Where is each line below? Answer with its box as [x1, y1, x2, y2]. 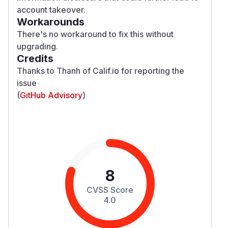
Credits [17, 52, 53, 65]
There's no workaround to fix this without [17, 28, 174, 39]
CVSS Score [87, 184, 133, 195]
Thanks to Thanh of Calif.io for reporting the [17, 65, 184, 76]
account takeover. [17, 4, 85, 15]
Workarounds [17, 15, 84, 28]
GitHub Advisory [20, 90, 82, 100]
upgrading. [17, 41, 58, 51]
